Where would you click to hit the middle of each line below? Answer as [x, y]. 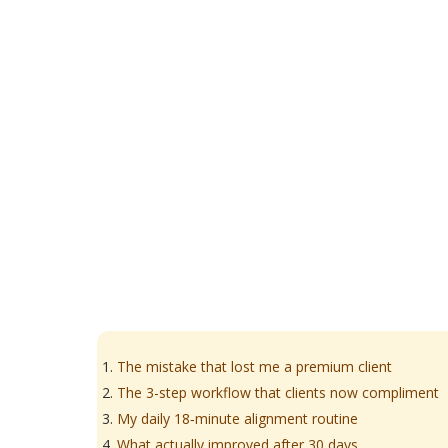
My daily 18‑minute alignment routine [237, 418]
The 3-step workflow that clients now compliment [278, 392]
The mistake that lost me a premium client [254, 366]
